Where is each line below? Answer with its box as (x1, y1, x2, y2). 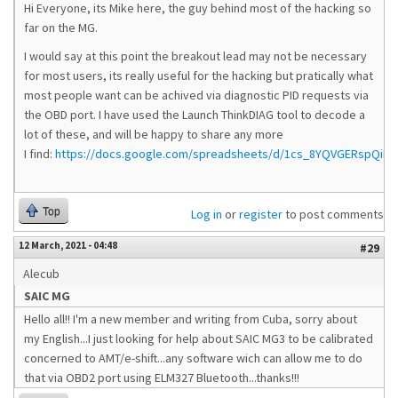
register (239, 206, 283, 222)
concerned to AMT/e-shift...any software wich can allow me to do (24, 350, 362, 366)
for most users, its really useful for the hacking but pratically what (24, 68, 373, 84)
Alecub (23, 266, 60, 282)
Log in (191, 206, 222, 222)
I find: (24, 146, 55, 162)
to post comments (283, 206, 384, 222)
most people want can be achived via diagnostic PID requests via (24, 87, 369, 103)
